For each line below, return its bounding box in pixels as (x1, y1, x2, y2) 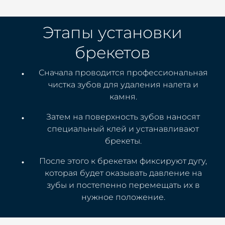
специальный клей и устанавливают (47, 124, 199, 134)
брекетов (75, 43, 150, 62)
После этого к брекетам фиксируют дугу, (39, 156, 207, 166)
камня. (109, 92, 137, 101)
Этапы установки (43, 23, 182, 42)
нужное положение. (81, 192, 165, 202)
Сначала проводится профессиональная (38, 68, 208, 77)
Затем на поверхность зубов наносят (46, 112, 200, 122)
